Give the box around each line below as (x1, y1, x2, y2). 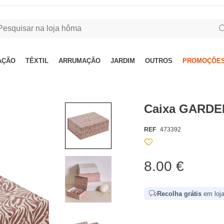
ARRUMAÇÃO (58, 57, 100, 64)
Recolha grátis (157, 189, 202, 197)
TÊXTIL (25, 57, 48, 64)
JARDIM (110, 57, 135, 64)
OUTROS (145, 57, 172, 64)
